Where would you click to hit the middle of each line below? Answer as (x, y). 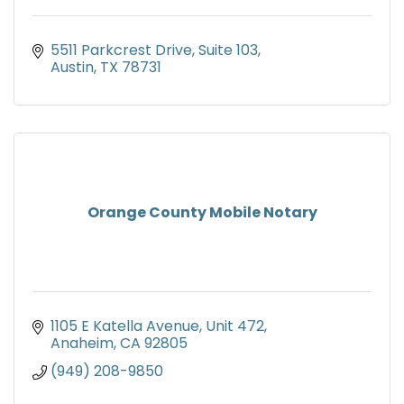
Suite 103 (228, 50)
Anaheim (82, 344)
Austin (72, 68)
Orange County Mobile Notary (202, 213)
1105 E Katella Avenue (125, 326)
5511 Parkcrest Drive (121, 50)
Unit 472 (235, 326)
